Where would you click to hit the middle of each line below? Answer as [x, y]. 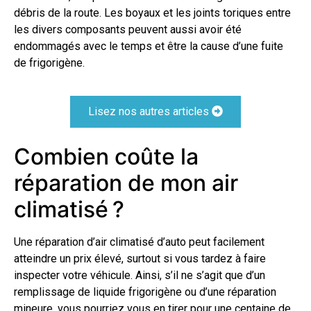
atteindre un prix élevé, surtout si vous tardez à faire [140, 258]
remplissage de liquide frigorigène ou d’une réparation [145, 292]
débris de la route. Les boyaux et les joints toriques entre [152, 12]
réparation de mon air [126, 183]
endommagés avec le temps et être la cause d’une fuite [149, 46]
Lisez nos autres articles [150, 111]
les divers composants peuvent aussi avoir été [128, 29]
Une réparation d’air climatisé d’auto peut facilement [139, 242]
